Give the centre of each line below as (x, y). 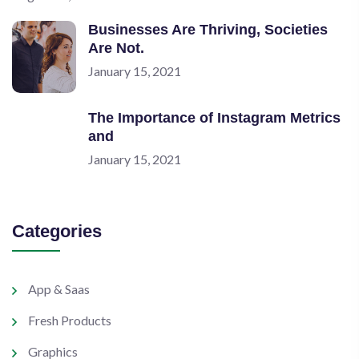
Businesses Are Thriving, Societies (208, 30)
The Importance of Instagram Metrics (214, 118)
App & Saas (59, 289)
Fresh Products (70, 320)
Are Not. (116, 48)
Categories (57, 231)
